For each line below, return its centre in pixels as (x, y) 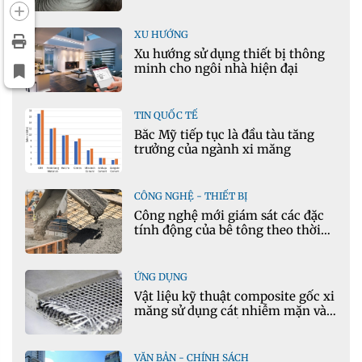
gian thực (162, 244)
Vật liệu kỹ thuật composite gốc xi (234, 296)
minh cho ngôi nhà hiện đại (216, 68)
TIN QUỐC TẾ (166, 115)
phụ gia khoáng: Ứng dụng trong (230, 325)
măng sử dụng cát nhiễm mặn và (230, 310)
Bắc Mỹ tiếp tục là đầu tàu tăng (224, 134)
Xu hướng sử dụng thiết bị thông (229, 53)
